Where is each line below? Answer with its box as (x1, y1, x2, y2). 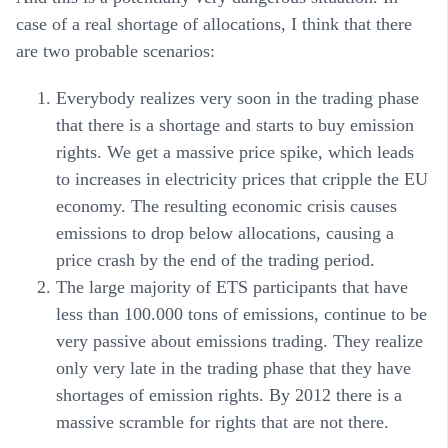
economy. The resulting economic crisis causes (56, 196, 397, 217)
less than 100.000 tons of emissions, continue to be (56, 304, 427, 325)
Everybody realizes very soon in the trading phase (56, 88, 419, 109)
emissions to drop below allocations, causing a (56, 223, 394, 244)
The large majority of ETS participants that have (56, 277, 408, 298)
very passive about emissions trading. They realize (56, 331, 423, 352)
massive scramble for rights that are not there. (56, 412, 389, 433)
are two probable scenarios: (16, 41, 215, 62)
